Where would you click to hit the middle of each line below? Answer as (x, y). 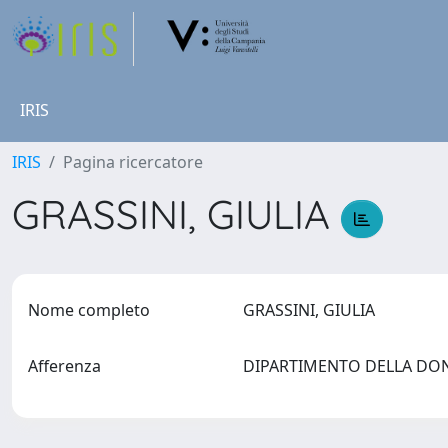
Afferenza (64, 366)
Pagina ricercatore (133, 162)
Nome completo (89, 310)
